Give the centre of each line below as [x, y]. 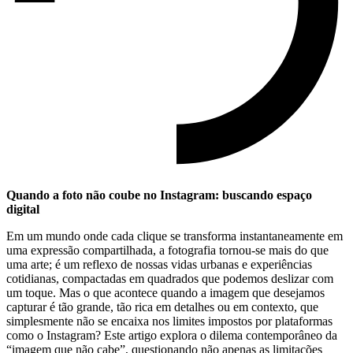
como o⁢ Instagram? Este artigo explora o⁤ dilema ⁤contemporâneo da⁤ [172, 335]
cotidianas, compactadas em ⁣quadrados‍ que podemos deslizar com [170, 278]
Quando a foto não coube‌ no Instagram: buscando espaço [159, 195]
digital [23, 209]
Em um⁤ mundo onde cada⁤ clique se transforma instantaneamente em [175, 236]
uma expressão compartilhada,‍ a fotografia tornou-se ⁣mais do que [167, 250]
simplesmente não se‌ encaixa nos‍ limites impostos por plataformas [169, 321]
